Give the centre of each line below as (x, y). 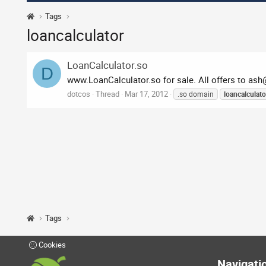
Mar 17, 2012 (146, 94)
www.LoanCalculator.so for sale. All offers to (158, 80)
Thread (107, 94)
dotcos (79, 94)
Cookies (51, 245)
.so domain (196, 94)
